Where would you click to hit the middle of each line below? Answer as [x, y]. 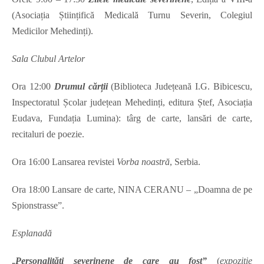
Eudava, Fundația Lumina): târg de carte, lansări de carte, [132, 118]
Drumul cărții [81, 87]
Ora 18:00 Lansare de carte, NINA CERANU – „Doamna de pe [132, 190]
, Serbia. [185, 162]
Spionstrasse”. [38, 206]
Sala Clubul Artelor [48, 59]
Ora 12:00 [33, 87]
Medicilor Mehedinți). [52, 31]
